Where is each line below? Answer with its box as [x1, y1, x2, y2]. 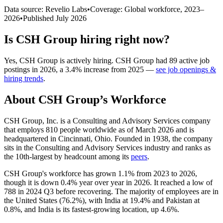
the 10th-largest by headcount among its [4, 152, 131, 161]
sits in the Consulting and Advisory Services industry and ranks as [4, 143, 211, 152]
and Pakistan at [150, 196, 200, 205]
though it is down [4, 178, 61, 187]
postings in [4, 65, 40, 74]
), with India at [82, 196, 130, 205]
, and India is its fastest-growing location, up [20, 205, 161, 214]
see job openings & [156, 65, 216, 74]
